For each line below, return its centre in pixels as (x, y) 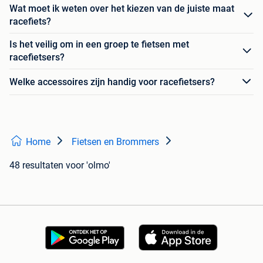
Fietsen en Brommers (115, 142)
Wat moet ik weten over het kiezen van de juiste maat (122, 9)
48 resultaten (36, 166)
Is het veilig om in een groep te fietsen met (99, 45)
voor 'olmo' (88, 166)
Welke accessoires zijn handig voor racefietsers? (112, 82)
